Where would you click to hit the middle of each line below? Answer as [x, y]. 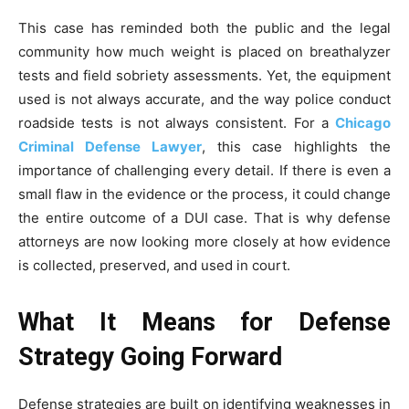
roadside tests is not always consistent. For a [177, 123]
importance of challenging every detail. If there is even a [204, 171]
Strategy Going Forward [150, 357]
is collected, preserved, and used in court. [154, 266]
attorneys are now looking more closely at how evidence [204, 242]
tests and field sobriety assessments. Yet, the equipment [204, 76]
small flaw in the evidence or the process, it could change [204, 194]
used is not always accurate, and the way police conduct [204, 100]
